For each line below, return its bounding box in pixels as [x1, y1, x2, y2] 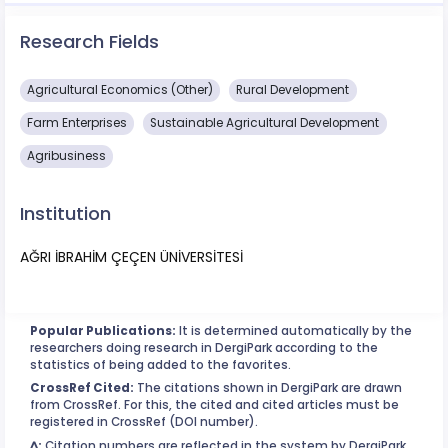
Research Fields [20, 28, 159, 54]
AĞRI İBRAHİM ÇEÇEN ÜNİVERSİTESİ [20, 246, 243, 267]
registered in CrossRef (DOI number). [30, 414, 258, 431]
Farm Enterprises [27, 115, 128, 132]
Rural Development [236, 82, 350, 99]
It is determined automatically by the [176, 322, 412, 339]
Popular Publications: [30, 322, 176, 339]
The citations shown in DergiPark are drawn [134, 380, 402, 397]
